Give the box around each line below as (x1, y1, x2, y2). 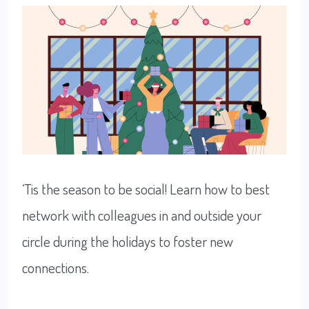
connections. (22, 258, 90, 277)
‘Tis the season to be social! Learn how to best (22, 179, 270, 199)
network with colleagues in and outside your (22, 206, 262, 225)
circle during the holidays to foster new (22, 232, 234, 251)
